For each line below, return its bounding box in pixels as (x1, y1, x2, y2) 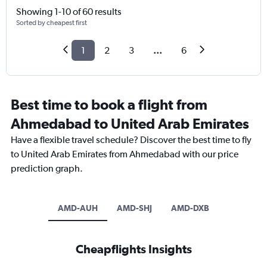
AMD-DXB (171, 203, 209, 213)
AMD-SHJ (117, 203, 152, 213)
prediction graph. (11, 163, 83, 175)
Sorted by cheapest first (16, 18, 87, 27)
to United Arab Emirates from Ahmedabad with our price (11, 148, 238, 160)
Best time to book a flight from (11, 96, 207, 113)
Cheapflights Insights (75, 242, 192, 256)
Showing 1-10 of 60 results (16, 6, 122, 18)
